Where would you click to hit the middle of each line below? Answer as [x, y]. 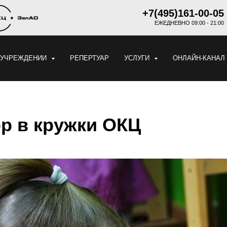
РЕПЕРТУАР [89, 58]
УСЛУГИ [138, 58]
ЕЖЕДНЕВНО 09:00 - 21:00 [189, 23]
